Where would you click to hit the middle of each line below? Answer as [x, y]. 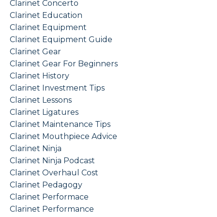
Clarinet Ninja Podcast [52, 161]
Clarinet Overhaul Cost [54, 173]
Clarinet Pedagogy [46, 185]
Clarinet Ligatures [44, 112]
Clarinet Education [46, 15]
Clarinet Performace [49, 197]
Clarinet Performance [52, 209]
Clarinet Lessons [41, 100]
